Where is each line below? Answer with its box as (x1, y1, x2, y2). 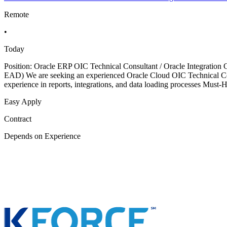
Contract (4, 115, 31, 124)
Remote (4, 10, 29, 19)
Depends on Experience (4, 132, 81, 141)
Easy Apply (4, 97, 42, 106)
